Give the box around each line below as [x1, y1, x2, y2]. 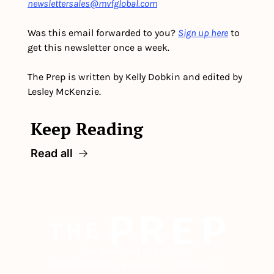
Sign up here [178, 27, 228, 39]
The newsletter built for [78, 244, 194, 258]
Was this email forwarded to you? [28, 27, 178, 39]
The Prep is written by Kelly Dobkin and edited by [28, 71, 242, 83]
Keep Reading [31, 117, 143, 141]
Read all [31, 147, 73, 160]
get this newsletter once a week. [28, 42, 169, 54]
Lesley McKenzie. [28, 86, 101, 98]
